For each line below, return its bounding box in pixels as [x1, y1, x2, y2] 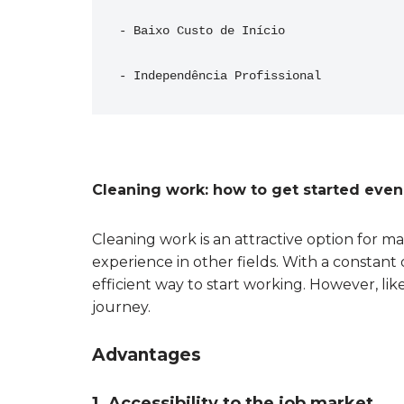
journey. [92, 298, 151, 316]
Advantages [92, 344, 201, 365]
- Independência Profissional [119, 69, 321, 83]
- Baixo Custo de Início [119, 23, 285, 38]
